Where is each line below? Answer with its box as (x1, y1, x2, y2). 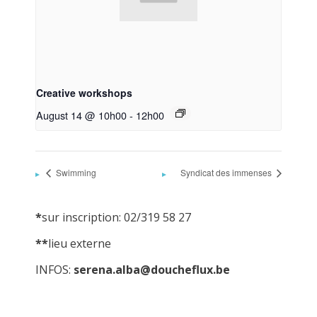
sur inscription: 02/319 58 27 (42, 209, 191, 225)
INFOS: (35, 261, 74, 277)
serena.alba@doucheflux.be (74, 261, 230, 277)
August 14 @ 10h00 (36, 108, 127, 123)
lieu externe (48, 235, 111, 251)
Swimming (54, 166, 96, 178)
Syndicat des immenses (180, 166, 274, 178)
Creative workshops (36, 86, 132, 100)
